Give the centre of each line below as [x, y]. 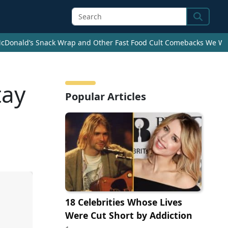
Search [207, 23]
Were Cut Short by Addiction [129, 215]
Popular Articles [106, 97]
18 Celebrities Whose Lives [124, 202]
